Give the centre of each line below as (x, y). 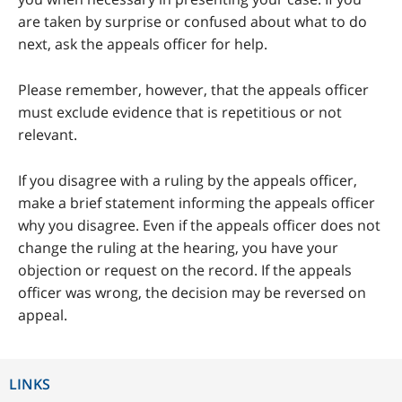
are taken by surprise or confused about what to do (192, 22)
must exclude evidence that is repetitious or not (180, 113)
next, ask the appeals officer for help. (143, 44)
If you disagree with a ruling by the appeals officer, (188, 181)
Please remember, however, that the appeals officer (193, 90)
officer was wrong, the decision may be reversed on (192, 293)
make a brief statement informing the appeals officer (197, 203)
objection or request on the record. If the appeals (185, 271)
